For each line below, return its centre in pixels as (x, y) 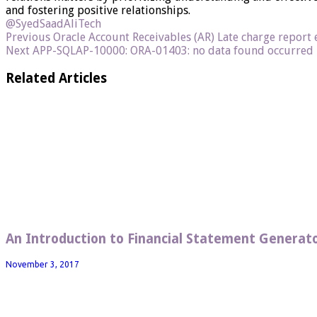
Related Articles (56, 78)
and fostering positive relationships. (98, 10)
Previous (28, 37)
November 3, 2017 (42, 264)
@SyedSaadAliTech (53, 23)
